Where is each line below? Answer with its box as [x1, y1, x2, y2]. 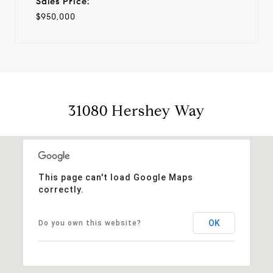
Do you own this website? [38, 218, 141, 227]
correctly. [38, 184, 84, 194]
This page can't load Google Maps [38, 172, 193, 182]
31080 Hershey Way [68, 101, 205, 120]
